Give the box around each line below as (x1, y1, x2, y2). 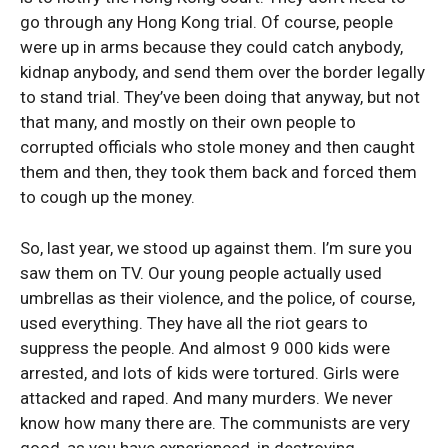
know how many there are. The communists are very (20, 413, 410, 433)
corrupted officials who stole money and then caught (20, 137, 415, 157)
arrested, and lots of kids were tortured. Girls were (20, 363, 399, 383)
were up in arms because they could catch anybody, (20, 37, 403, 57)
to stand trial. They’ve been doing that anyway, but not (20, 87, 420, 107)
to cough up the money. (20, 187, 195, 207)
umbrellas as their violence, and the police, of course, (20, 288, 415, 308)
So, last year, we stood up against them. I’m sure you (20, 238, 412, 258)
